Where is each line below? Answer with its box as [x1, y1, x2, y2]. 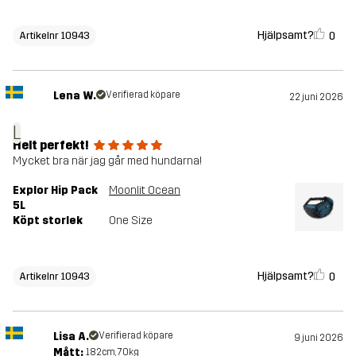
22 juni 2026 [289, 91, 343, 103]
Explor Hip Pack [13, 183, 98, 197]
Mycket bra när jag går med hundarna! [13, 153, 202, 168]
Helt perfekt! [13, 137, 89, 153]
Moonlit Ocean [109, 183, 180, 197]
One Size [109, 213, 153, 227]
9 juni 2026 [294, 331, 343, 343]
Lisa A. [52, 329, 89, 343]
